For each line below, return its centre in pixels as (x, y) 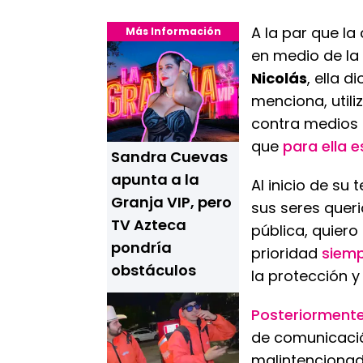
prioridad (286, 253)
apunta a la (155, 179)
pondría (141, 248)
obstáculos (154, 270)
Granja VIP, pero (171, 202)
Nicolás (279, 78)
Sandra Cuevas (169, 157)
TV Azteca (149, 225)
